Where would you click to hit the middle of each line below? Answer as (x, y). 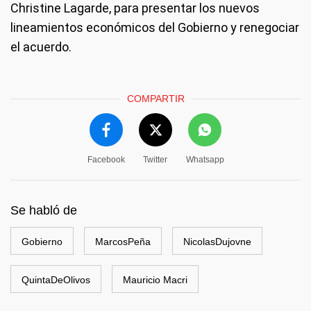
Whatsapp (205, 160)
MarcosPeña (123, 242)
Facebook (106, 160)
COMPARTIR (155, 99)
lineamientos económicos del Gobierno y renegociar (155, 27)
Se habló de (44, 210)
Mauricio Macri (155, 280)
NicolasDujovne (217, 242)
